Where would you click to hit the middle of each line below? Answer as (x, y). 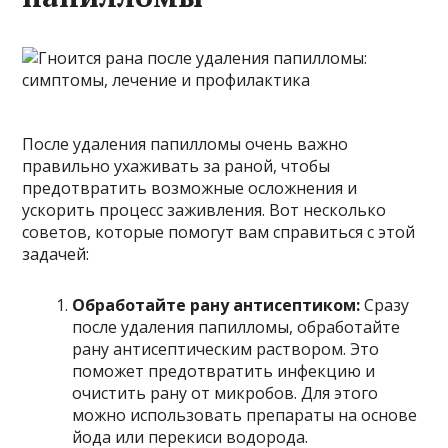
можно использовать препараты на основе (245, 414)
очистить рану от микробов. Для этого (225, 392)
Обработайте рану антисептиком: (216, 304)
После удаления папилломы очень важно (185, 143)
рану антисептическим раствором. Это (226, 348)
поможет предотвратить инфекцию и (224, 370)
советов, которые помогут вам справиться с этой (219, 231)
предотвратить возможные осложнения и (190, 187)
